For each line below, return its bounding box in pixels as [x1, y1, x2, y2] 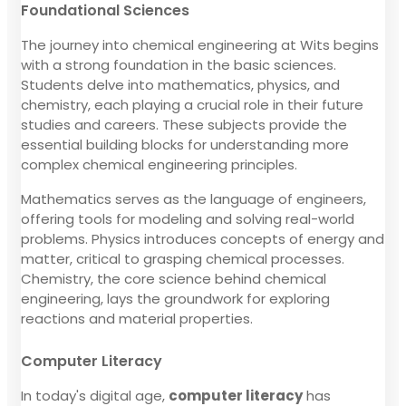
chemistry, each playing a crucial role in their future [21, 94, 363, 114]
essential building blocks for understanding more [21, 134, 349, 154]
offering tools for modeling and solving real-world [21, 208, 354, 228]
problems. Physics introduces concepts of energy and [21, 228, 384, 248]
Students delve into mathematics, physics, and [21, 74, 340, 94]
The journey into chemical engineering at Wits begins [21, 34, 379, 54]
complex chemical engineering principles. [21, 154, 297, 174]
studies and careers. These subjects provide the [21, 114, 347, 134]
